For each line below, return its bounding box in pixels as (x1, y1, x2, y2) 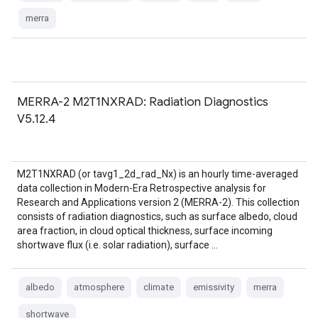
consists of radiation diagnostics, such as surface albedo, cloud (17, 211, 297, 222)
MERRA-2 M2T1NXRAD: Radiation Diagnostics (17, 94, 268, 109)
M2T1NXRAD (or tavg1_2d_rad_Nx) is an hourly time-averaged (17, 168, 298, 180)
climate (143, 282, 174, 292)
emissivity (193, 282, 234, 292)
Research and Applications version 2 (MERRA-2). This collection (17, 197, 300, 208)
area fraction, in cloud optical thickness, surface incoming (17, 225, 273, 236)
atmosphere (74, 282, 124, 292)
